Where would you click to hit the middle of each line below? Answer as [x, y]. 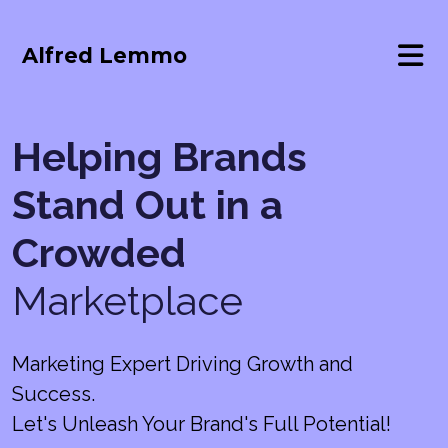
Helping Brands [159, 156]
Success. [53, 394]
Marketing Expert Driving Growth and [182, 364]
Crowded [99, 252]
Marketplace [127, 300]
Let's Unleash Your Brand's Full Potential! [201, 424]
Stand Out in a [147, 204]
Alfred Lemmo [104, 55]
